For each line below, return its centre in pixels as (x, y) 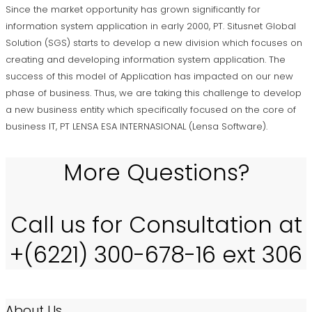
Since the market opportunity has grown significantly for (133, 10)
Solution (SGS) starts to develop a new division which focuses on (154, 43)
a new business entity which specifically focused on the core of (151, 110)
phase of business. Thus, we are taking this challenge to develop (154, 93)
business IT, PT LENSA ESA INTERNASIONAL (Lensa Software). (136, 127)
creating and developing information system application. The (146, 60)
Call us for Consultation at (156, 225)
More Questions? (156, 173)
